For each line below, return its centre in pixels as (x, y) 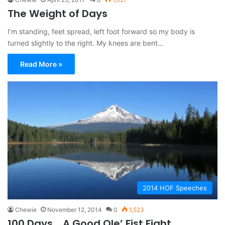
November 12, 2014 (75, 210)
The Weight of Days (58, 13)
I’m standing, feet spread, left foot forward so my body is (101, 31)
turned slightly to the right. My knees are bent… (86, 43)
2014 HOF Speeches (175, 188)
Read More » (41, 64)
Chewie (26, 210)
